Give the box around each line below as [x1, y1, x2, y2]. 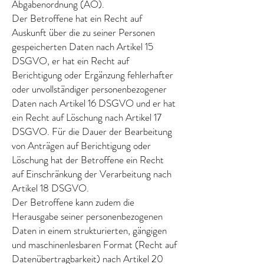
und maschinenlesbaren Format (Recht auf [12, 237, 177, 252]
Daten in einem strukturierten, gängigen [12, 223, 167, 237]
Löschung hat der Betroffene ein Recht [12, 153, 164, 167]
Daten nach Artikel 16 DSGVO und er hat [12, 96, 176, 110]
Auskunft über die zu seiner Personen [12, 25, 155, 39]
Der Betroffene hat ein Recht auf [12, 11, 142, 25]
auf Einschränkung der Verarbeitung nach [12, 167, 171, 181]
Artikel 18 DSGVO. [12, 181, 89, 195]
